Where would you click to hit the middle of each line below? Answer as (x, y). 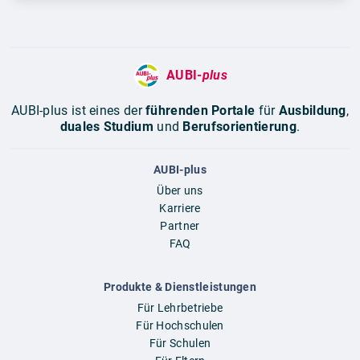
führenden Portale (200, 110)
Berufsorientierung (239, 126)
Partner (180, 225)
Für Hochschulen (180, 325)
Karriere (180, 208)
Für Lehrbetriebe (180, 307)
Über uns (180, 190)
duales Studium (106, 126)
